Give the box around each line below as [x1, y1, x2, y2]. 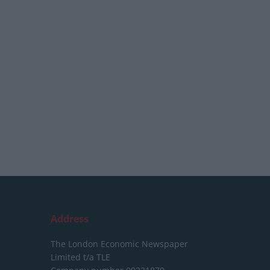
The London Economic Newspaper [50, 238, 188, 250]
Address [50, 212, 89, 226]
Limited [50, 251, 81, 263]
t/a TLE [80, 251, 110, 263]
